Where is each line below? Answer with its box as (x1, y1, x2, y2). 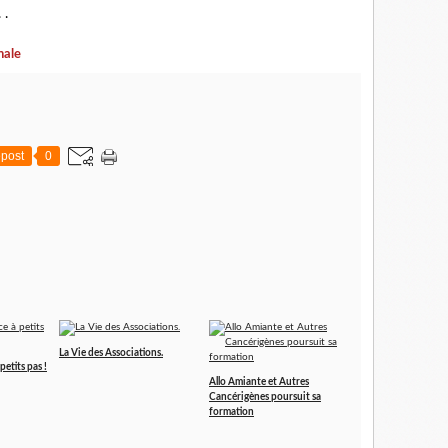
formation (209, 407, 254, 418)
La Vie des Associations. (59, 348, 163, 359)
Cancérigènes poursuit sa (209, 392, 321, 403)
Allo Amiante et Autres (209, 377, 309, 388)
